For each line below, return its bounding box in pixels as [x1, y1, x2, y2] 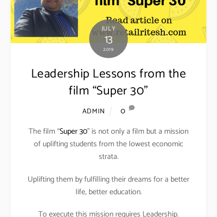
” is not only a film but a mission [87, 124, 188, 138]
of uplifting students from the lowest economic [34, 137, 183, 151]
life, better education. [75, 185, 142, 199]
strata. [98, 150, 119, 163]
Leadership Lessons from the [31, 63, 186, 84]
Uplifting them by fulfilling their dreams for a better [28, 172, 189, 186]
